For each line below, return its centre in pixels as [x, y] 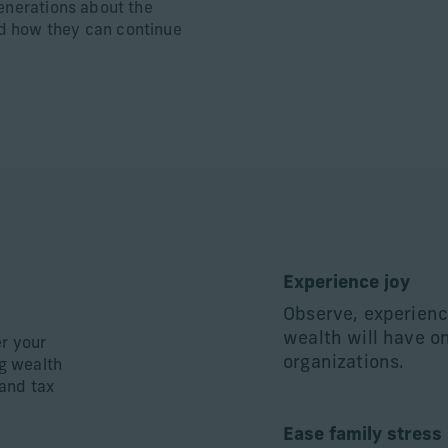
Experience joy [347, 283]
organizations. [344, 363]
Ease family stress [363, 435]
